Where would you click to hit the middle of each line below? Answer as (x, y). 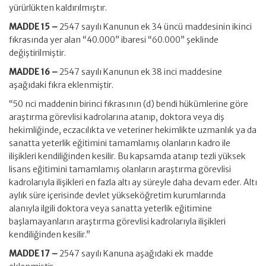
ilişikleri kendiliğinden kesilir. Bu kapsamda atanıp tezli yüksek (127, 156)
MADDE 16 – (34, 72)
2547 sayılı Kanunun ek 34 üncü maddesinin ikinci (156, 27)
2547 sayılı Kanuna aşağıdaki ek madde (136, 254)
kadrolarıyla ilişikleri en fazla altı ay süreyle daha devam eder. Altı (133, 182)
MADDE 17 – (34, 254)
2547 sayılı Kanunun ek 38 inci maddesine (141, 72)
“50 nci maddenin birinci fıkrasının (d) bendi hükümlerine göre (129, 104)
